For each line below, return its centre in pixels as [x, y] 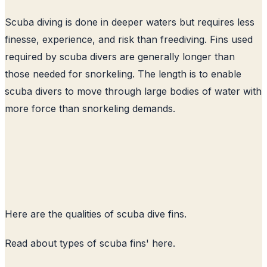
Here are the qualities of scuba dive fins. [96, 214]
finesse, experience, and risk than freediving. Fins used [129, 39]
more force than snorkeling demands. [90, 108]
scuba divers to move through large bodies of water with [133, 91]
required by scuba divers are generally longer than [120, 56]
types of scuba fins [103, 243]
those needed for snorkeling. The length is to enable [123, 74]
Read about [32, 243]
